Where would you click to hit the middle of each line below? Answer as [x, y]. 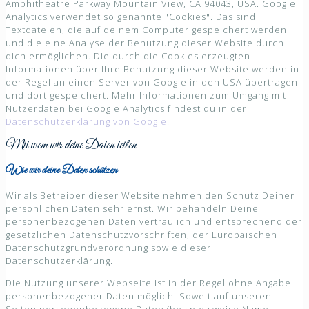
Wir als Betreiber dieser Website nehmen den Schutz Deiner [150, 196]
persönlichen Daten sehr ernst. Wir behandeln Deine [132, 209]
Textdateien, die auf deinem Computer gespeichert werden [146, 30]
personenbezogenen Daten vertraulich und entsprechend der [154, 222]
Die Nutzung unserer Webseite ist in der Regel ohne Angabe [148, 283]
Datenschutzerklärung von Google [86, 122]
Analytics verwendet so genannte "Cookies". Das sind [131, 17]
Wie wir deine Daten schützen [61, 171]
